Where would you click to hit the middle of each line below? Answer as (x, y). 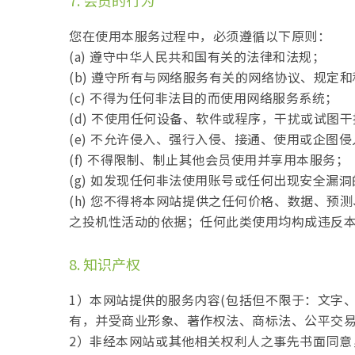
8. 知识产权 (105, 264)
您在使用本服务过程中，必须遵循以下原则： (200, 36)
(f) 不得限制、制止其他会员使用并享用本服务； (209, 159)
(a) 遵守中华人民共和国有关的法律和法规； (197, 56)
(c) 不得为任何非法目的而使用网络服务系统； (204, 97)
